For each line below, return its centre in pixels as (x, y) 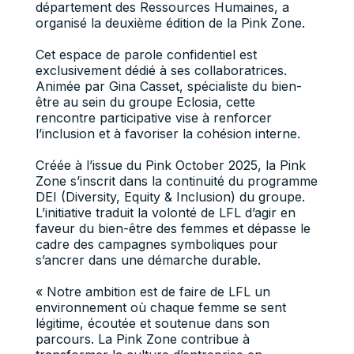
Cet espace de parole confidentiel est (146, 55)
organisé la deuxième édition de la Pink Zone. (170, 23)
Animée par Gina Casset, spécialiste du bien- (168, 86)
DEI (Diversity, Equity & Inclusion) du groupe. (170, 197)
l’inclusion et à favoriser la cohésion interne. (168, 134)
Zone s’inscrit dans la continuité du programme (176, 181)
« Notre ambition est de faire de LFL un (153, 292)
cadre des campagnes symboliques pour (156, 244)
